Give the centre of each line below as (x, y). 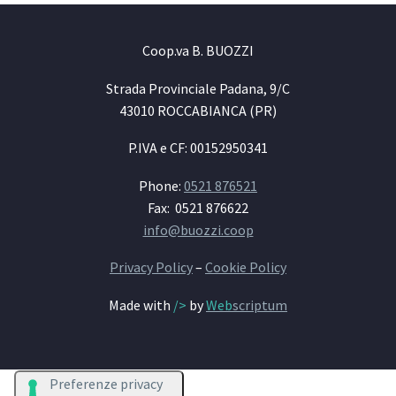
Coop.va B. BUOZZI (198, 50)
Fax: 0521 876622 (198, 207)
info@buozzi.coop (198, 229)
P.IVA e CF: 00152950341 (198, 148)
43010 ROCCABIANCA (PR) (198, 110)
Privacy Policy (151, 267)
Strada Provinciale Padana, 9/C (198, 88)
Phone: (161, 185)
